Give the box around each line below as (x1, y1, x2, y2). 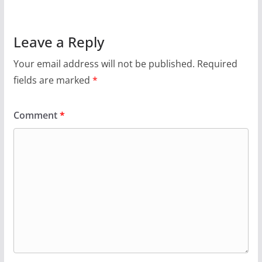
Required (196, 57, 237, 71)
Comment (13, 109, 60, 122)
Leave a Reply (13, 32, 104, 52)
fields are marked (13, 74, 92, 87)
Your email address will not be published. (13, 57, 195, 71)
